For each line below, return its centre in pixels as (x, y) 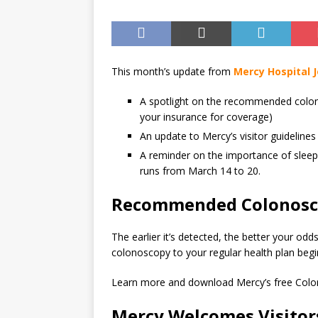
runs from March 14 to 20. (200, 171)
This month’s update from (172, 71)
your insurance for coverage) (206, 117)
